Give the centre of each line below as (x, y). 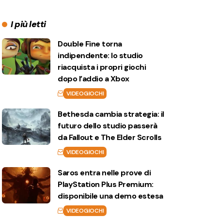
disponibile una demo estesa (110, 196)
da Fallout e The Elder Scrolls (110, 137)
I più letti (28, 24)
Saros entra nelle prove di (104, 173)
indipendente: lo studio (100, 55)
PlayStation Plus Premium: (106, 184)
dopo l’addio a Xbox (93, 79)
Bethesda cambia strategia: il (111, 114)
